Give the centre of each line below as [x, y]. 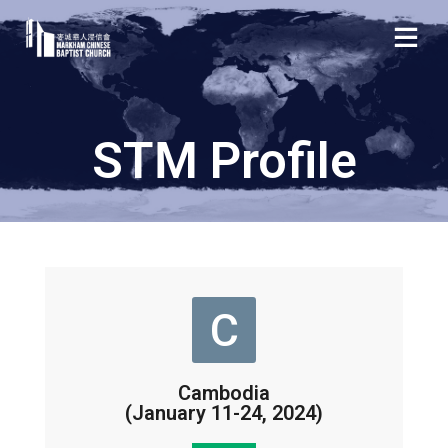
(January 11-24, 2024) [224, 413]
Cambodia [224, 393]
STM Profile [224, 161]
